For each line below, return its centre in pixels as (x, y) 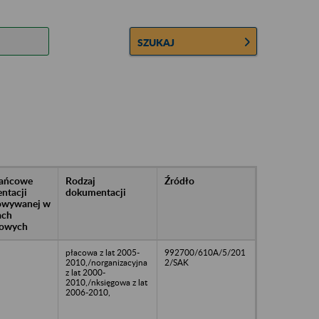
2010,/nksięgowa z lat (106, 282)
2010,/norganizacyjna (106, 262)
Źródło (179, 180)
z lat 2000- (85, 272)
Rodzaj (80, 180)
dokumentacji (96, 192)
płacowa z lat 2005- (103, 252)
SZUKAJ (156, 42)
